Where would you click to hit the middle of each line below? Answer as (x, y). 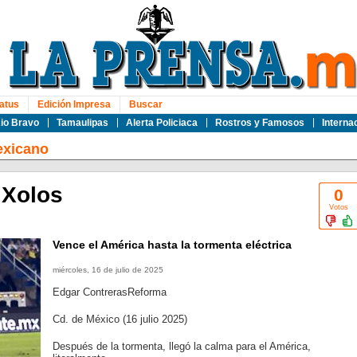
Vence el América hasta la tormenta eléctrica (172, 245)
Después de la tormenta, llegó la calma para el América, (181, 346)
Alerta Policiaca (161, 123)
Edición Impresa (74, 104)
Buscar (145, 104)
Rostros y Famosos (259, 123)
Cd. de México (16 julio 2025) (120, 319)
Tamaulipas (82, 123)
